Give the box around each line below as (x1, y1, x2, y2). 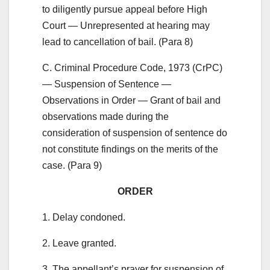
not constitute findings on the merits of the (42, 143, 218, 154)
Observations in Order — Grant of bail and (42, 95, 221, 105)
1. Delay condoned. (42, 212, 125, 222)
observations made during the (42, 111, 169, 122)
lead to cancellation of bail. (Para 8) (42, 36, 193, 47)
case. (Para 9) (42, 160, 102, 171)
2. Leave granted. (42, 237, 116, 248)
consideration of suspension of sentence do (42, 127, 227, 138)
